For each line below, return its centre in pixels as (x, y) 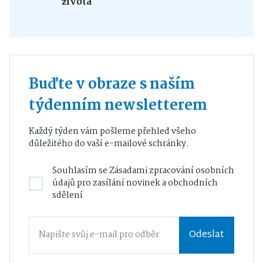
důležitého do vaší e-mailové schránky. (109, 144)
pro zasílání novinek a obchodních (146, 183)
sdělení (68, 196)
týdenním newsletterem (118, 106)
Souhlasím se (81, 171)
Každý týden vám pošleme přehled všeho (112, 132)
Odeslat (207, 235)
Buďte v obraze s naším (112, 85)
